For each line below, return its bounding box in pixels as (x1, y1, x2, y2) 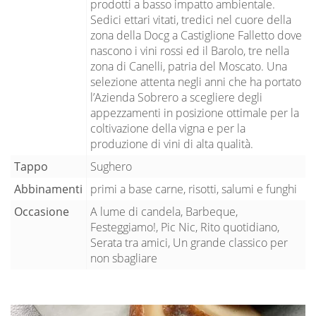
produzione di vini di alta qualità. (90, 135, 253, 152)
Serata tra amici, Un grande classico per (90, 234, 288, 250)
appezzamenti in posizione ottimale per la (90, 104, 299, 121)
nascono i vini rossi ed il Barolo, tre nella (90, 42, 289, 59)
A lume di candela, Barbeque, (90, 203, 238, 219)
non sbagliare (90, 250, 157, 266)
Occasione (14, 203, 69, 219)
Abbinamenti (14, 181, 83, 197)
